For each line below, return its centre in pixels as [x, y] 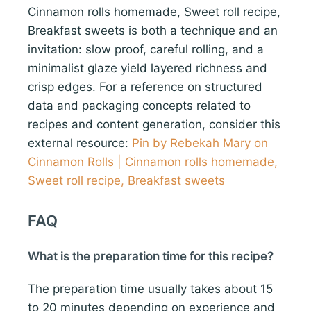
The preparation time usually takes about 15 [150, 288]
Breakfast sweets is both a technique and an [153, 30]
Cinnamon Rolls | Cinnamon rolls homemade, [153, 161]
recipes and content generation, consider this [154, 124]
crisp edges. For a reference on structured [145, 86]
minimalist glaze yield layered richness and [148, 68]
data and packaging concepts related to [139, 105]
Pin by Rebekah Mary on [200, 143]
